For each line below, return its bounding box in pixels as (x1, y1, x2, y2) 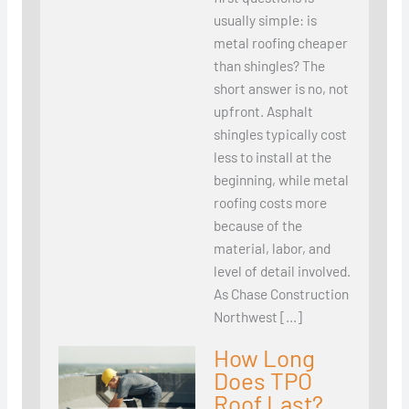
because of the (213, 216, 302, 235)
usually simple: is (213, 11, 317, 29)
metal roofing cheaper (213, 34, 348, 52)
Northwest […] (213, 308, 302, 326)
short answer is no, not (213, 79, 349, 98)
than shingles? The (213, 57, 325, 75)
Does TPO (213, 366, 312, 395)
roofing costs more (213, 194, 327, 212)
